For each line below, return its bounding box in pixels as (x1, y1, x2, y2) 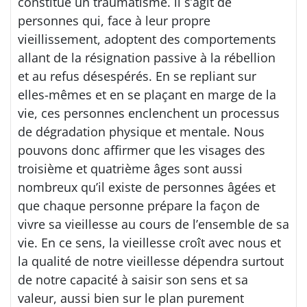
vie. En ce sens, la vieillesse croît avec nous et (18, 234, 281, 251)
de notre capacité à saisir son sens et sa (18, 271, 248, 288)
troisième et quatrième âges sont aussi (18, 160, 243, 177)
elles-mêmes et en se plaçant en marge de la (18, 86, 276, 103)
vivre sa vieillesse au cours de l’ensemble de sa (18, 216, 289, 232)
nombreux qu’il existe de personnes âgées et (18, 179, 275, 195)
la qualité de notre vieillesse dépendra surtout (18, 253, 284, 269)
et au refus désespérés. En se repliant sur (18, 68, 256, 84)
